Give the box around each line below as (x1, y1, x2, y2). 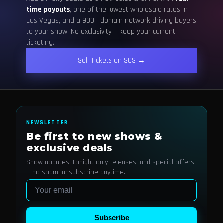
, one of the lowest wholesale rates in (69, 4, 188, 14)
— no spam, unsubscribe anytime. (26, 168, 125, 177)
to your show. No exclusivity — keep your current (26, 26, 175, 36)
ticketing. (26, 37, 54, 47)
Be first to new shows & (26, 130, 163, 142)
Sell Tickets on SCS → (77, 55, 145, 65)
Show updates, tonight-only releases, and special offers (26, 158, 194, 167)
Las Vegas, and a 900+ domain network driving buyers (26, 15, 196, 25)
